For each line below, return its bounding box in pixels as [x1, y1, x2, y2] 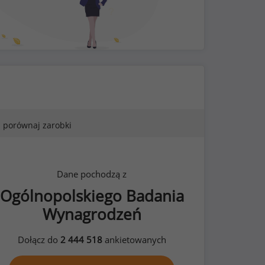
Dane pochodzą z [57, 168, 127, 180]
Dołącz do [17, 234, 60, 245]
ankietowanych [102, 234, 166, 245]
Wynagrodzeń [42, 203, 141, 225]
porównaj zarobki [3, 119, 72, 131]
